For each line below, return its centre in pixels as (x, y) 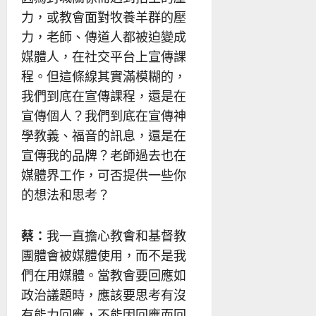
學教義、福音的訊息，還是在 (104, 135)
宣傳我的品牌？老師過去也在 (104, 155)
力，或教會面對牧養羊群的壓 (104, 17)
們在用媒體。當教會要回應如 (104, 275)
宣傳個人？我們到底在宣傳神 (104, 115)
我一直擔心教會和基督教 (116, 235)
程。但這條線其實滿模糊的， (104, 76)
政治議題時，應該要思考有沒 (104, 294)
